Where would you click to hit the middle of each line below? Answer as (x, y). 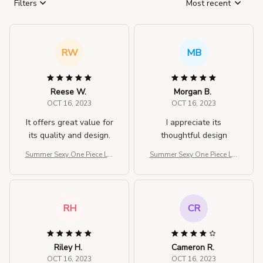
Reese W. (68, 92)
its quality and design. (69, 136)
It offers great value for (69, 123)
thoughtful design (194, 136)
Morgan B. (193, 92)
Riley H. (68, 248)
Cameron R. (193, 248)
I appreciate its (194, 123)
